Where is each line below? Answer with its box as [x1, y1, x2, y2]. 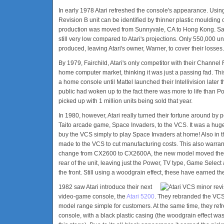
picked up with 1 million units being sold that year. [58, 97, 192, 104]
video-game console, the [58, 193, 126, 200]
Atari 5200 [126, 193, 154, 200]
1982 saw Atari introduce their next [58, 183, 152, 190]
